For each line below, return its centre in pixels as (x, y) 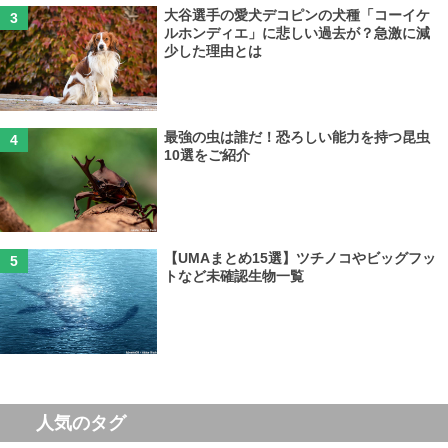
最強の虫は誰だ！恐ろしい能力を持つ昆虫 (296, 136)
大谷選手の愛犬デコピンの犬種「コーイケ (296, 15)
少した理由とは (212, 51)
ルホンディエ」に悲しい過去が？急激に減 (296, 33)
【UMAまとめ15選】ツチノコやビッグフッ (299, 258)
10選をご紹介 (206, 154)
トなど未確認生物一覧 (233, 276)
